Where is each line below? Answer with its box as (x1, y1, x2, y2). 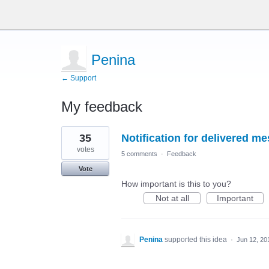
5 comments (121, 150, 157, 157)
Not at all (155, 193, 189, 203)
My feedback (61, 98, 142, 115)
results (61, 134, 86, 144)
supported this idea (165, 235, 229, 244)
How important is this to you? (121, 179, 231, 189)
